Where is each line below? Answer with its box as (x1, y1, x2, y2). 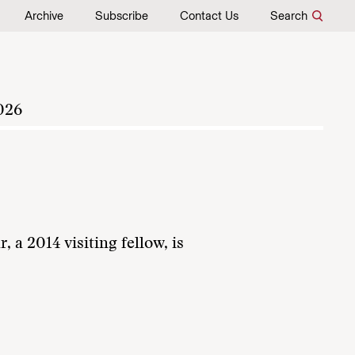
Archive (25, 9, 63, 23)
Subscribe (95, 9, 148, 23)
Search (270, 9, 307, 23)
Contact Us (180, 9, 239, 23)
